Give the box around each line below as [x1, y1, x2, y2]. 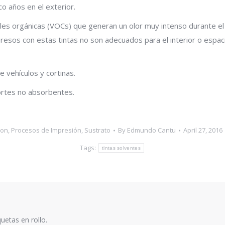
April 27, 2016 [183, 126, 222, 135]
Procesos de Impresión [11, 126, 81, 135]
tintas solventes [102, 145, 141, 151]
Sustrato [84, 126, 110, 135]
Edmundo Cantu [127, 126, 176, 135]
